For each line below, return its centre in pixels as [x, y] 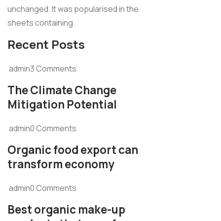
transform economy [61, 164]
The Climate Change [62, 90]
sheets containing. [41, 23]
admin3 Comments [43, 69]
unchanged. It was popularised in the [73, 9]
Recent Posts [46, 45]
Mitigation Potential [62, 105]
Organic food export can [73, 150]
